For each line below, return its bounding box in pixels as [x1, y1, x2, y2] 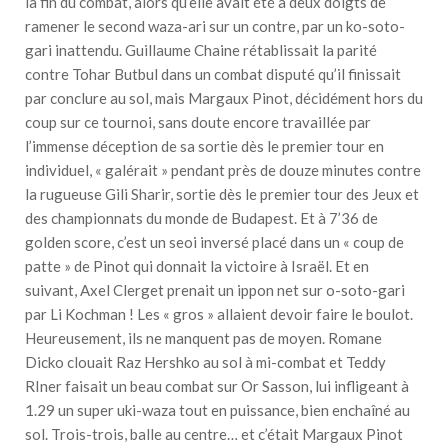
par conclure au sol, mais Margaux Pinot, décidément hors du [25, 89, 423, 108]
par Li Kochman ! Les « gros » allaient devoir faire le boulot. [25, 305, 413, 324]
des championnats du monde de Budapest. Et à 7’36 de [25, 209, 378, 228]
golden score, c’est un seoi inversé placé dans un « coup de [25, 233, 404, 252]
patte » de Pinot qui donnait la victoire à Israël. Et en [25, 257, 369, 276]
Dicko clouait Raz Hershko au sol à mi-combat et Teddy [25, 353, 386, 372]
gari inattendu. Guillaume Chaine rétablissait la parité [25, 41, 377, 60]
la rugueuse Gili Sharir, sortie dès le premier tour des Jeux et [25, 185, 419, 204]
